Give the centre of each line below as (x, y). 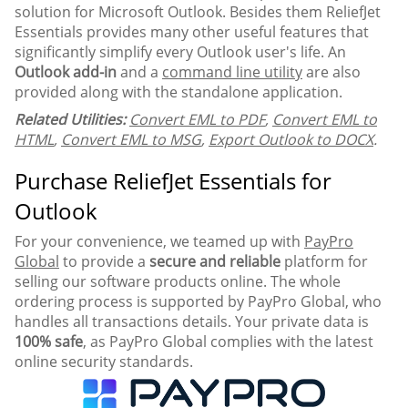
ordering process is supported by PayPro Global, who (198, 301)
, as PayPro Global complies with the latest (228, 341)
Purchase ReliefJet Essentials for (173, 180)
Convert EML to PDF (197, 119)
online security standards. (104, 361)
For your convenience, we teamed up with (159, 241)
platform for (324, 261)
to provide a (104, 261)
